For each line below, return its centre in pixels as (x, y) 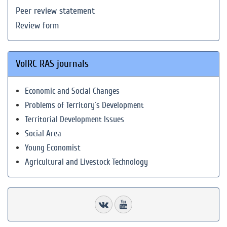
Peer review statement (55, 11)
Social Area (43, 134)
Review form (37, 26)
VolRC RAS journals (52, 64)
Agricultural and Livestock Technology (86, 162)
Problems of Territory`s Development (84, 105)
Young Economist (53, 148)
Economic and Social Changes (72, 91)
